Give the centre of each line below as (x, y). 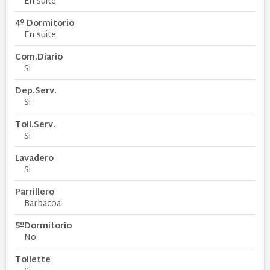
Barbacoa (42, 204)
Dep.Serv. (36, 91)
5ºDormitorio (43, 226)
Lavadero (34, 159)
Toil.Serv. (35, 125)
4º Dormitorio (45, 24)
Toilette (33, 260)
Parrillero (35, 192)
